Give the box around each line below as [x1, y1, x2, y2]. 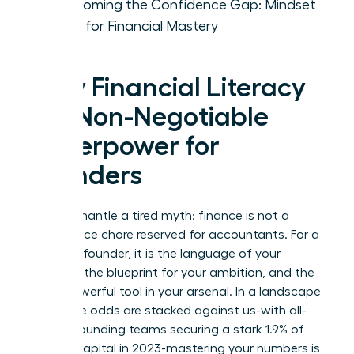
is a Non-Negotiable [29, 103, 269, 130]
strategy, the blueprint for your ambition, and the [29, 265, 314, 279]
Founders [29, 161, 142, 189]
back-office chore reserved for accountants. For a [29, 228, 319, 241]
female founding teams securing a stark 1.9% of [29, 322, 304, 336]
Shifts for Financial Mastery [45, 18, 218, 33]
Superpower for [29, 132, 220, 160]
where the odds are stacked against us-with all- [29, 303, 307, 317]
